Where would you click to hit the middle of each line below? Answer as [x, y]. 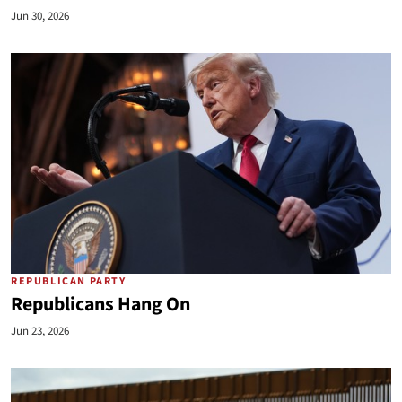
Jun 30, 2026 [40, 16]
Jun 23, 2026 [40, 331]
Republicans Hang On [100, 305]
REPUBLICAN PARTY [69, 281]
